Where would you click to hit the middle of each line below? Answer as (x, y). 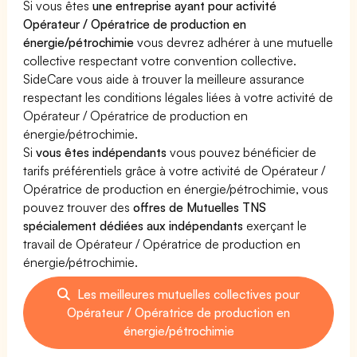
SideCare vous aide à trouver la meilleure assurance (164, 78)
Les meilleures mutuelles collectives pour (187, 294)
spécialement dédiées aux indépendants (133, 225)
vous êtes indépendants (102, 152)
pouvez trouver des (78, 207)
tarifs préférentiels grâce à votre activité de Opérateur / (175, 170)
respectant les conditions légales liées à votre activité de (178, 97)
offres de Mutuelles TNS (200, 207)
